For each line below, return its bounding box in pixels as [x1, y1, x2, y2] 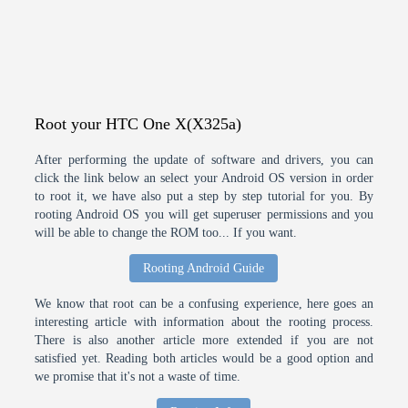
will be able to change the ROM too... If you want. [35, 225, 298, 240]
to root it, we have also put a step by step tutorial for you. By [35, 189, 373, 203]
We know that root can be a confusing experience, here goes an [35, 296, 373, 311]
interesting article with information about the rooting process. [35, 314, 373, 329]
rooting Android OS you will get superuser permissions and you [35, 207, 373, 221]
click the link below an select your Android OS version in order [35, 170, 373, 185]
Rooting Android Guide [143, 260, 265, 275]
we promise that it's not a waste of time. [35, 369, 241, 383]
